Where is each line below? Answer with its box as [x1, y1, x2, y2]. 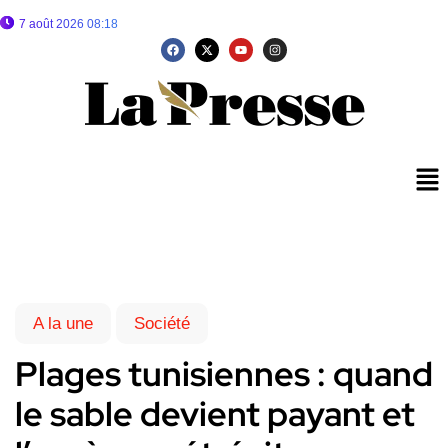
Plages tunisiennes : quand [15, 351, 433, 397]
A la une [33, 314, 93, 334]
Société [134, 314, 190, 334]
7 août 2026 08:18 [19, 17, 118, 31]
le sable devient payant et [15, 391, 415, 437]
